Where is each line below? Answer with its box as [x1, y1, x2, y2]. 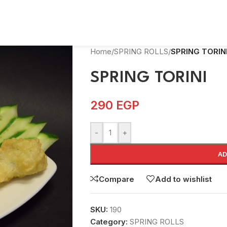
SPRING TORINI [90, 70, 207, 86]
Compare [98, 174, 134, 184]
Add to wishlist [155, 174, 212, 184]
